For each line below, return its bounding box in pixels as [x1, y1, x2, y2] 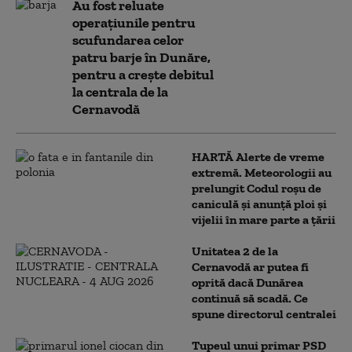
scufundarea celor [72, 31, 184, 49]
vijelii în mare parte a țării [192, 212, 335, 227]
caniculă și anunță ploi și [192, 196, 327, 211]
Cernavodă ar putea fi [192, 259, 309, 274]
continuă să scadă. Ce [192, 291, 308, 306]
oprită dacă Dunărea [192, 275, 303, 290]
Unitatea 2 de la [192, 244, 278, 258]
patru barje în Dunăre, [72, 49, 211, 66]
